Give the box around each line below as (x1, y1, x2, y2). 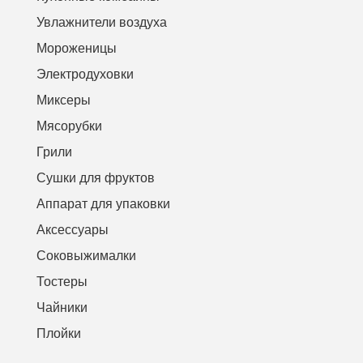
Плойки (36, 326, 81, 340)
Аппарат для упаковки (36, 196, 170, 211)
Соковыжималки (36, 248, 136, 263)
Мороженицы (36, 41, 117, 55)
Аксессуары (36, 222, 109, 237)
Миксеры (36, 92, 91, 107)
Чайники (36, 300, 88, 314)
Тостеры (36, 274, 88, 288)
